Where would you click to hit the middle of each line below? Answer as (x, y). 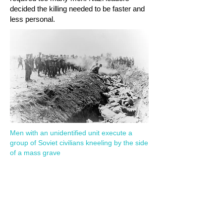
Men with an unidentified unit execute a (71, 133)
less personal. (32, 19)
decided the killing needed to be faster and (77, 9)
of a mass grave (35, 153)
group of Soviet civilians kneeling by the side (79, 143)
